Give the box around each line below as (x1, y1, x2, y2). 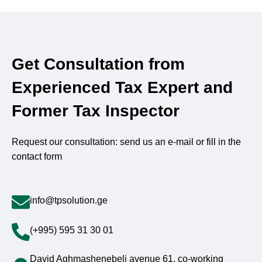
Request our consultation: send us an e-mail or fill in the (12, 137, 241, 147)
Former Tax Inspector (12, 102, 180, 120)
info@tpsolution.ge (30, 195, 108, 205)
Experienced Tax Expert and (12, 78, 233, 96)
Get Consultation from (12, 55, 185, 73)
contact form (12, 151, 62, 161)
